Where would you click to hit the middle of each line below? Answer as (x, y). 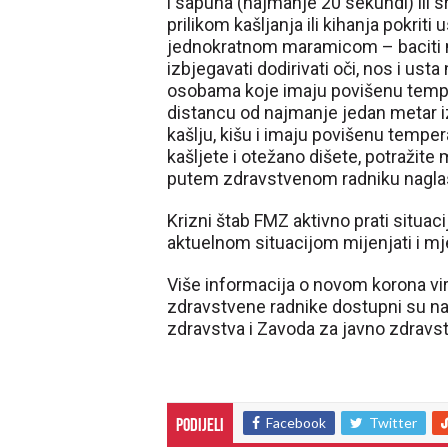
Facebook (296, 422)
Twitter (393, 422)
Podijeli (200, 426)
